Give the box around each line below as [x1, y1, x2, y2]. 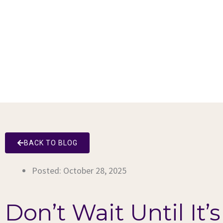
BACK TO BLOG [24, 139, 78, 147]
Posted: [32, 165, 63, 176]
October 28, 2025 [63, 165, 126, 176]
